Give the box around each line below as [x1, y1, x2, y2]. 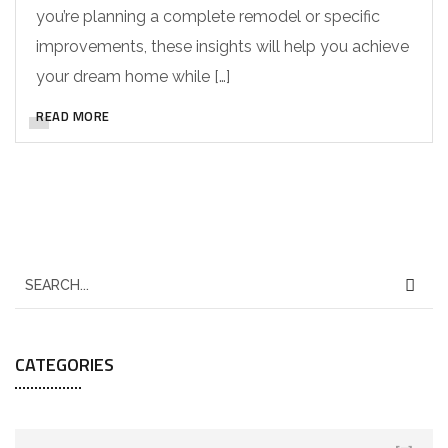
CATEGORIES [15, 350, 114, 378]
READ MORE [36, 105, 110, 126]
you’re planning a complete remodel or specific [36, 6, 380, 26]
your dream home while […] [36, 66, 230, 86]
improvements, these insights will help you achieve [36, 36, 409, 56]
